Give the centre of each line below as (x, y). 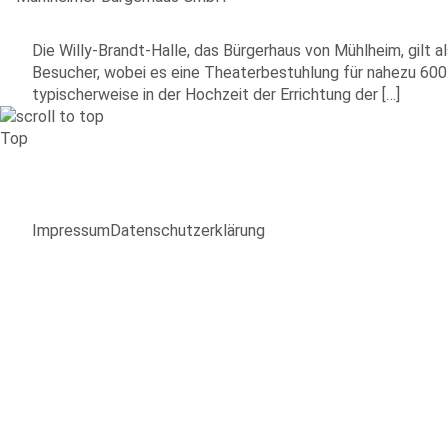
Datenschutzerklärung (187, 230)
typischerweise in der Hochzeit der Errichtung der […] (216, 94)
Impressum (71, 230)
